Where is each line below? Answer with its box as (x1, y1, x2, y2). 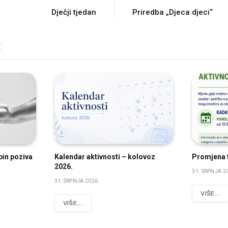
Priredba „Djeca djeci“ (132, 8, 213, 17)
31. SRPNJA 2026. (54, 178, 100, 184)
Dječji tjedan (51, 8, 96, 17)
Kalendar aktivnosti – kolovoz (54, 153, 155, 161)
